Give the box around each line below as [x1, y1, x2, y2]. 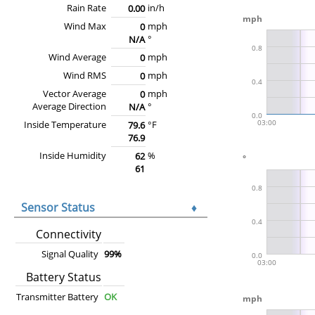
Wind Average [49, 50, 106, 63]
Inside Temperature [24, 117, 106, 131]
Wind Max [64, 19, 106, 32]
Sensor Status [21, 199, 95, 215]
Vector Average [43, 86, 106, 100]
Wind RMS [63, 68, 106, 82]
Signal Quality [41, 247, 98, 260]
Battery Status [26, 269, 101, 285]
